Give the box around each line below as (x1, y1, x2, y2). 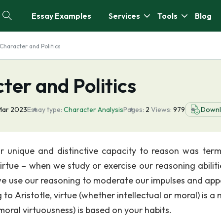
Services (109, 11, 140, 21)
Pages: (123, 105, 144, 114)
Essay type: (27, 105, 62, 114)
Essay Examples (32, 11, 91, 21)
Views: (151, 105, 173, 114)
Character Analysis (64, 105, 123, 114)
